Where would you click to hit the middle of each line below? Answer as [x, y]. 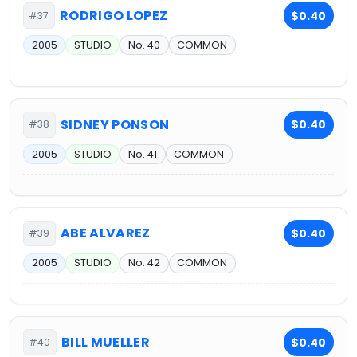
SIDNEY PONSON [115, 124]
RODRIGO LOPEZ [114, 16]
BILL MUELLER [106, 343]
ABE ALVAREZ [106, 233]
